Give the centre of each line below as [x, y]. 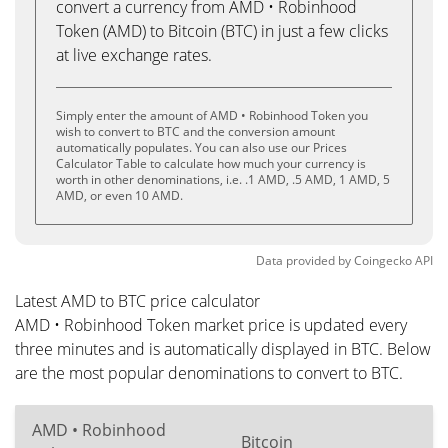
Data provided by [303, 260]
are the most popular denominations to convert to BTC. [209, 373]
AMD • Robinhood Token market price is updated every [211, 325]
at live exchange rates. [134, 55]
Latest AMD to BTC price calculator [137, 301]
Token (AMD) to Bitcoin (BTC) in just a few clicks [222, 31]
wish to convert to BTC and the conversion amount [195, 131]
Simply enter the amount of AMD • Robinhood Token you [212, 115]
